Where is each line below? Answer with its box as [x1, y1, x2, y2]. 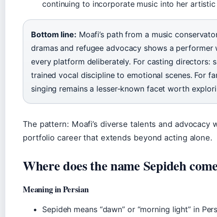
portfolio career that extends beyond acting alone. [23, 132, 213, 142]
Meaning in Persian [23, 183, 89, 195]
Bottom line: [31, 29, 77, 39]
